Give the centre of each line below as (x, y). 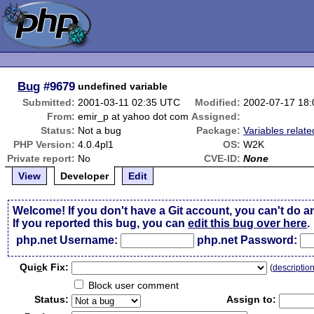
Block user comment (132, 285)
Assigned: (216, 116)
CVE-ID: (223, 158)
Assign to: (252, 299)
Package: (219, 130)
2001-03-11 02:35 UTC (129, 102)
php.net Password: (247, 240)
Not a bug (100, 130)
